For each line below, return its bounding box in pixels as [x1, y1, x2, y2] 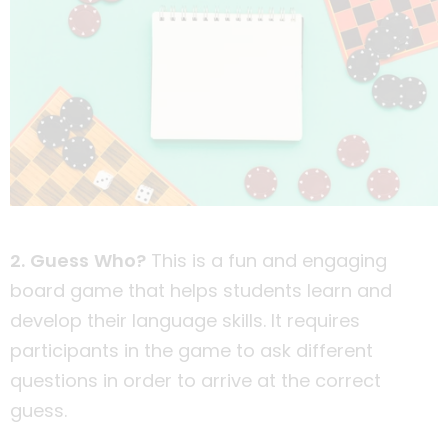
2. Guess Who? [10, 247, 146, 273]
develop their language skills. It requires [10, 307, 360, 333]
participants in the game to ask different [10, 337, 373, 363]
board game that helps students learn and [10, 277, 392, 303]
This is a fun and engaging [146, 247, 387, 273]
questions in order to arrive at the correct [10, 367, 381, 393]
